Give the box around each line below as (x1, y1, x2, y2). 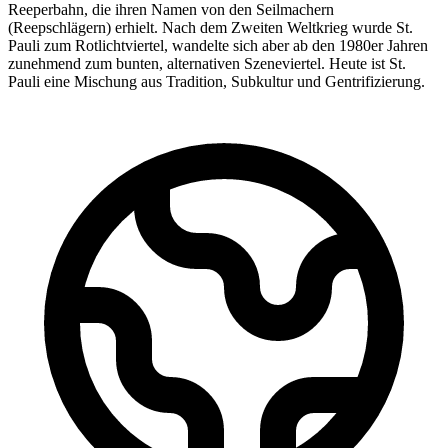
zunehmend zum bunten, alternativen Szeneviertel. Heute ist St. (8, 54, 406, 72)
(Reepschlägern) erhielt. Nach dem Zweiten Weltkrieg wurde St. (8, 18, 413, 36)
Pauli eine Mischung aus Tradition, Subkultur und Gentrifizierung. (8, 72, 425, 90)
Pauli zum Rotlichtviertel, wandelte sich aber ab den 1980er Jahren (8, 36, 428, 54)
